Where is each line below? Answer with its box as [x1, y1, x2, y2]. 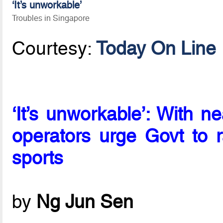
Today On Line [96, 37, 217, 60]
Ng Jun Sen [36, 191, 134, 213]
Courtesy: [12, 37, 97, 60]
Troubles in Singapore [12, 13, 90, 23]
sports [12, 147, 64, 169]
